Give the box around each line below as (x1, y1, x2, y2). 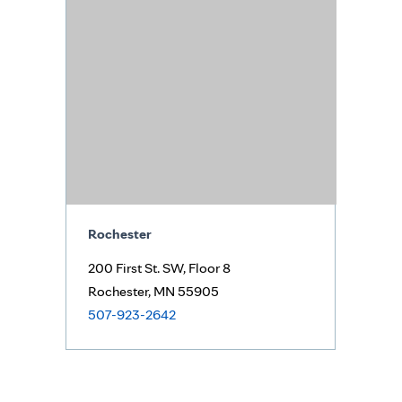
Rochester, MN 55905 (88, 283, 219, 300)
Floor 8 (188, 259, 231, 276)
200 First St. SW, (88, 259, 188, 276)
